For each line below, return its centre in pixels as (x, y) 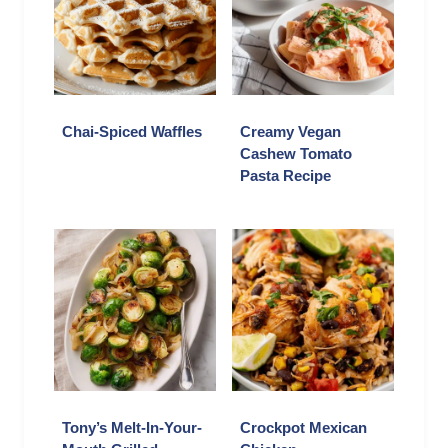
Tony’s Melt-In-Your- (132, 428)
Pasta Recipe (285, 176)
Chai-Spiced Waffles (132, 132)
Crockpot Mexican (303, 428)
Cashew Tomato (296, 154)
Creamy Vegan (290, 132)
